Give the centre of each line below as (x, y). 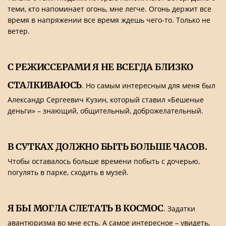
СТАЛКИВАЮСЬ (45, 85)
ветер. (19, 31)
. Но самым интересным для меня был (148, 86)
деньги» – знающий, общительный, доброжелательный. (105, 111)
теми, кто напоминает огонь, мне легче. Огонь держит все (109, 9)
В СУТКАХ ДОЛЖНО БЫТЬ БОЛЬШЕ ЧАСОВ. (107, 147)
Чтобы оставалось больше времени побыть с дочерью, (104, 161)
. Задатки (179, 209)
